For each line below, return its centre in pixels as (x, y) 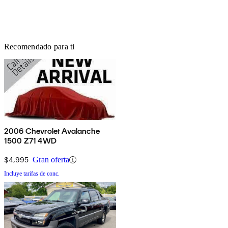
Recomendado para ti (39, 47)
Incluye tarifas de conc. (32, 174)
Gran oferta (51, 160)
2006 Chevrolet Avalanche (52, 131)
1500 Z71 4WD (30, 141)
